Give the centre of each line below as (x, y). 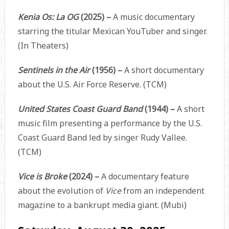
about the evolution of (61, 190)
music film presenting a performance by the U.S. (110, 123)
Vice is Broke (43, 176)
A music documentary (153, 17)
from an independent (164, 190)
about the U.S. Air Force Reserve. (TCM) (92, 84)
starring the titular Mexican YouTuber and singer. (112, 31)
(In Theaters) (43, 45)
